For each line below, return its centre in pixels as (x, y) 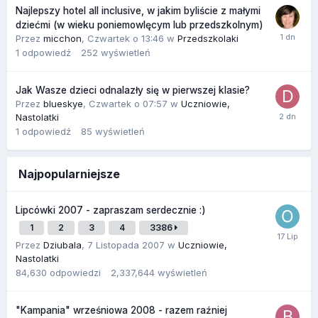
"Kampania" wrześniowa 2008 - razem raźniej (121, 310)
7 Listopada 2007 (126, 245)
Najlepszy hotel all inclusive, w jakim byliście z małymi (138, 10)
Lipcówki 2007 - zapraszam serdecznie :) (111, 210)
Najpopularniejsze (69, 174)
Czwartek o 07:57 (128, 103)
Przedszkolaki (208, 38)
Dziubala (62, 245)
